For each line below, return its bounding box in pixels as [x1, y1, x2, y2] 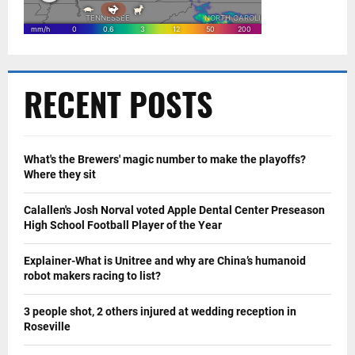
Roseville [24, 320, 71, 334]
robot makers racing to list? [24, 269, 161, 283]
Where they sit [24, 168, 96, 181]
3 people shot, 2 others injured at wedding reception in [24, 305, 296, 319]
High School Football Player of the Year [24, 219, 222, 232]
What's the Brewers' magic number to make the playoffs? [24, 153, 306, 166]
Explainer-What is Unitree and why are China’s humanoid [24, 254, 306, 268]
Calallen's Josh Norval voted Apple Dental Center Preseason [24, 204, 325, 217]
